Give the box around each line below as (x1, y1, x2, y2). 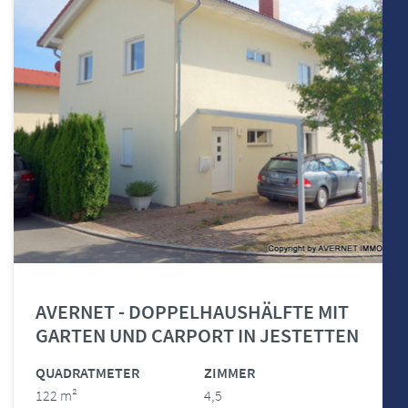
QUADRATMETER (36, 363, 139, 382)
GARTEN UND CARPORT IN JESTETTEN (36, 322, 359, 348)
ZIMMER (204, 363, 255, 382)
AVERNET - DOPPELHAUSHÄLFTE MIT (36, 299, 349, 324)
